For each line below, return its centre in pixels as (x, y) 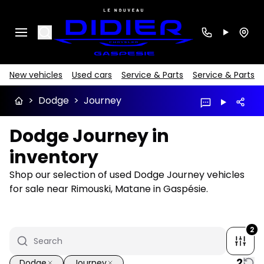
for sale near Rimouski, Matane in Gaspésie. (109, 189)
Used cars (92, 75)
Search (61, 31)
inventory (54, 158)
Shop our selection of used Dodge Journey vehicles (127, 175)
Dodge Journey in (89, 136)
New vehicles (36, 75)
